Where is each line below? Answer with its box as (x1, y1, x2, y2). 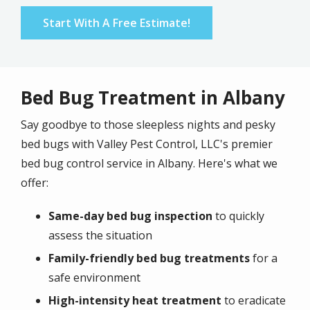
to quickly (212, 208, 264, 224)
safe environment (48, 269, 140, 285)
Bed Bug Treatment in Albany (21, 84, 285, 110)
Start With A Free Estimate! (43, 15, 190, 30)
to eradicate (221, 292, 286, 308)
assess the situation (48, 227, 152, 243)
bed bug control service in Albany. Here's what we (21, 155, 277, 171)
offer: (21, 174, 48, 190)
